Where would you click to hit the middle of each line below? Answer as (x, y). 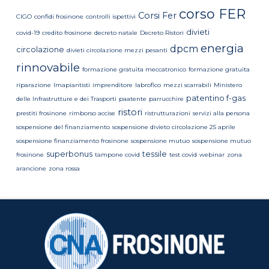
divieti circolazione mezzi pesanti (117, 50)
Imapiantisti (71, 85)
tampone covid (117, 154)
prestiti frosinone (41, 113)
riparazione (33, 85)
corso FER (212, 14)
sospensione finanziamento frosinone (72, 141)
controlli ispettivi (110, 16)
